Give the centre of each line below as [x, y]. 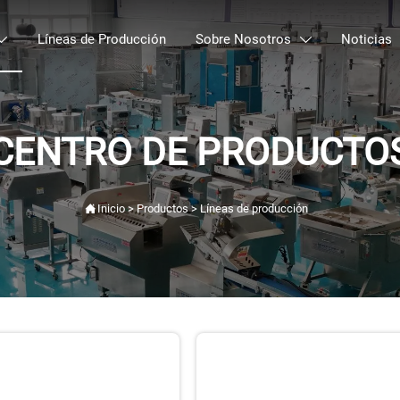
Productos [162, 209]
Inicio [111, 209]
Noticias [366, 39]
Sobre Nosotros [243, 39]
